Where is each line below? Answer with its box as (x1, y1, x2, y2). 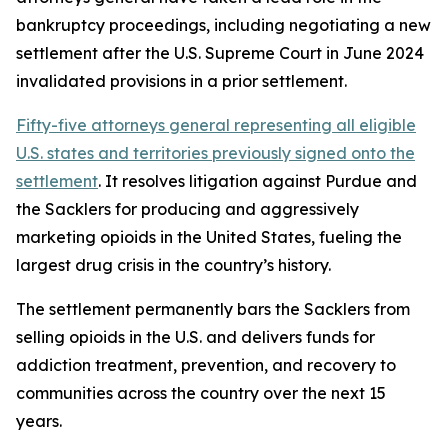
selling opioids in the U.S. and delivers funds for (16, 327, 375, 347)
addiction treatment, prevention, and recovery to (16, 355, 396, 375)
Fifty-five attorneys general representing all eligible (16, 115, 416, 135)
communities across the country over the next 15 (16, 383, 386, 403)
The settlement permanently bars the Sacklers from (16, 299, 410, 319)
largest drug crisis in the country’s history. (16, 255, 335, 275)
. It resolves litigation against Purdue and (98, 171, 417, 191)
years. (16, 411, 66, 431)
